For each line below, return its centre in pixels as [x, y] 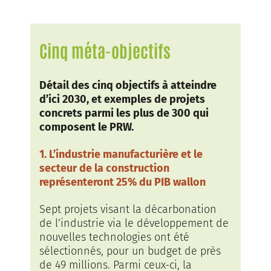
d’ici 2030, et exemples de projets [122, 99]
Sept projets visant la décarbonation [128, 209]
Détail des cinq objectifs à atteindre [128, 85]
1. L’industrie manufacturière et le [121, 154]
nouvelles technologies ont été [114, 237]
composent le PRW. [87, 127]
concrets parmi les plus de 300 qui [124, 113]
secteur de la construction [104, 168]
